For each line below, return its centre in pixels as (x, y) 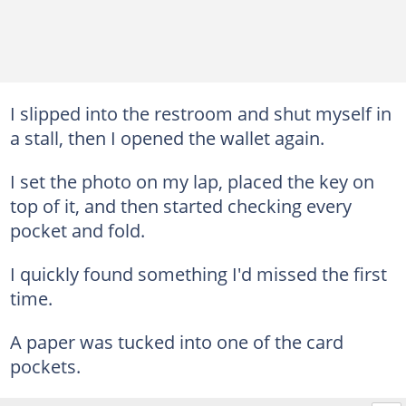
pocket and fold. (77, 230)
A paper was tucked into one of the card (176, 342)
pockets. (45, 366)
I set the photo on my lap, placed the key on (192, 181)
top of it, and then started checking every (180, 206)
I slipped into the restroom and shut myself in (200, 113)
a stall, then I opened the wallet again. (167, 138)
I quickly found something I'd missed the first (198, 274)
